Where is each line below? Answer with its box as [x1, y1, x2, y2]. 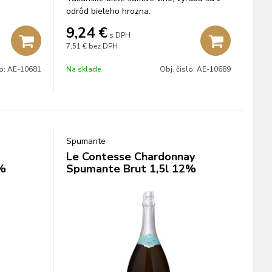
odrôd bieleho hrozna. [66, 5, 151, 17]
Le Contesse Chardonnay [66, 149, 195, 164]
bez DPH [88, 41, 118, 51]
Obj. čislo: [160, 64, 197, 74]
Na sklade [66, 64, 101, 74]
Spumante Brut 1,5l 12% [66, 161, 196, 176]
